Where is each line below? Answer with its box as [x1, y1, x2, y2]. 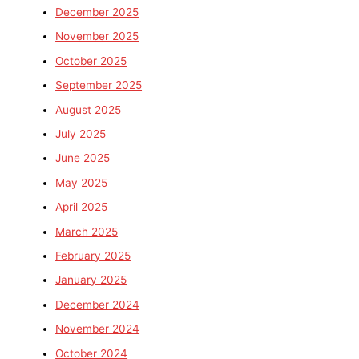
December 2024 [55, 297, 140, 311]
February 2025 [55, 249, 131, 263]
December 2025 [55, 6, 139, 18]
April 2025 [55, 200, 108, 214]
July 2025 [55, 127, 107, 141]
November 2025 [55, 30, 139, 43]
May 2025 [55, 175, 108, 189]
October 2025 [55, 54, 127, 67]
